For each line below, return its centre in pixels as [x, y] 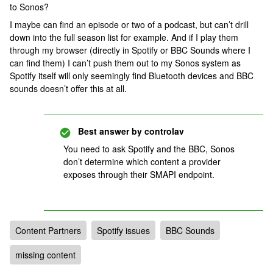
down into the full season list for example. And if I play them [124, 37]
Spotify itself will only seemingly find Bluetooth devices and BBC [132, 76]
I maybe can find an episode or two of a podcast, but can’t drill [129, 24]
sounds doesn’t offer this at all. [68, 88]
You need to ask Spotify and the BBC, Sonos [149, 149]
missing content [45, 255]
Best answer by [110, 131]
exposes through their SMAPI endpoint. [139, 174]
